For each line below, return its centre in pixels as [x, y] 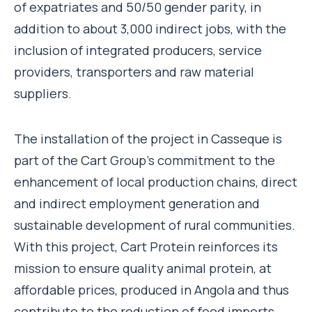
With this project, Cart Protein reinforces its [146, 246]
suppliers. [43, 93]
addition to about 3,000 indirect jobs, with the [150, 28]
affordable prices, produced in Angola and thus [151, 289]
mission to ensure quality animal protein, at [143, 268]
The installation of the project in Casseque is [148, 138]
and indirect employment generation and [137, 203]
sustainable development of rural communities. [155, 225]
